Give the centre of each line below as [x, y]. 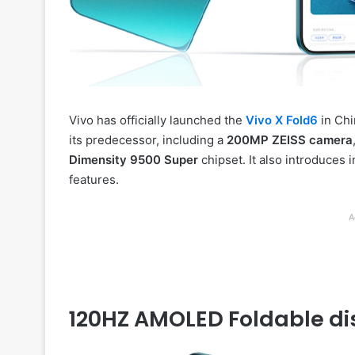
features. [94, 179]
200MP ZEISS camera [290, 139]
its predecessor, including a [148, 139]
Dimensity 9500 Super [134, 159]
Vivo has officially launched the [157, 120]
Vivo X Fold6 [282, 120]
